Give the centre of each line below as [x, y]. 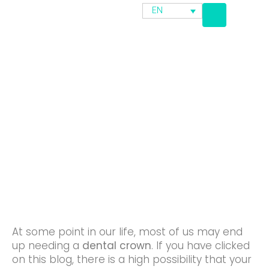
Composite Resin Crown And [134, 105]
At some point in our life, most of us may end [127, 232]
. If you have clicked [201, 246]
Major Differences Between [134, 89]
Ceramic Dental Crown [134, 122]
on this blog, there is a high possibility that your [132, 259]
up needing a [47, 246]
